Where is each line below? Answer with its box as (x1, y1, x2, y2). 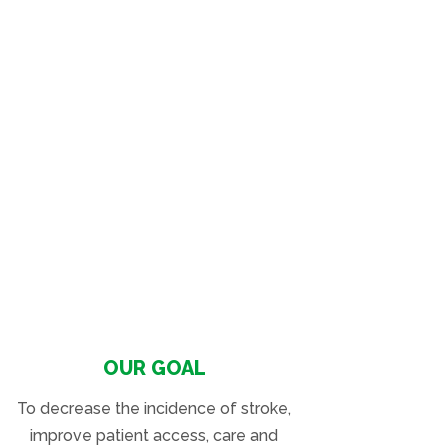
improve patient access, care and (30, 426, 279, 446)
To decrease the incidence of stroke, (17, 399, 292, 419)
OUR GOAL (102, 356, 206, 381)
